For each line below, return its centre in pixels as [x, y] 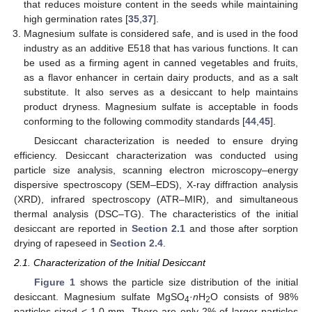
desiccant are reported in [73, 229]
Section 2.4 [136, 243]
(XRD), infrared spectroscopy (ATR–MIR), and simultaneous [156, 200]
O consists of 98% [254, 297]
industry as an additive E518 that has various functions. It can [161, 48]
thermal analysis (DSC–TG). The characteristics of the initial [156, 214]
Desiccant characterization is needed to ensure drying [166, 141]
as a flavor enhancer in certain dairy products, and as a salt [161, 77]
